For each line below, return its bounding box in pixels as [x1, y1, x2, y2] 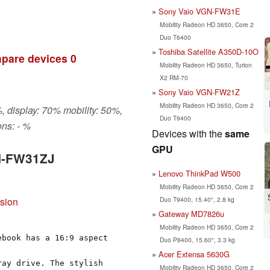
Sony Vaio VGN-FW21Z [159, 86, 240, 98]
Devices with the [152, 126, 225, 140]
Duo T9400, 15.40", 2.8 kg [159, 194, 234, 204]
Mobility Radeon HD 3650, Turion [159, 60, 252, 69]
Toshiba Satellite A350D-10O [159, 45, 259, 57]
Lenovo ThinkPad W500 [159, 167, 240, 179]
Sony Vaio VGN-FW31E [159, 5, 240, 17]
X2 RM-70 [159, 72, 188, 82]
